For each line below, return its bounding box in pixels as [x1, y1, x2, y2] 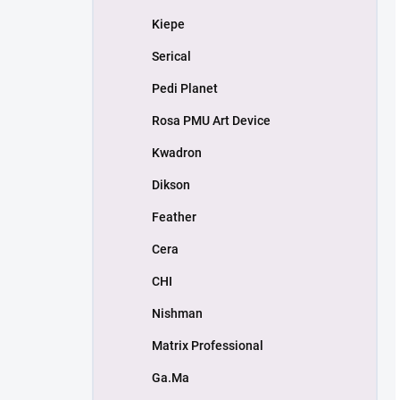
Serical [152, 49, 191, 63]
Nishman [152, 306, 203, 321]
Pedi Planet [152, 81, 218, 96]
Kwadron [152, 146, 202, 160]
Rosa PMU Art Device [152, 113, 271, 128]
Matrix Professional [152, 338, 263, 353]
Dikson [152, 178, 190, 192]
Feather [152, 210, 196, 224]
